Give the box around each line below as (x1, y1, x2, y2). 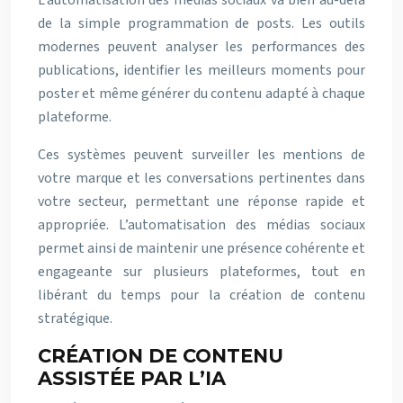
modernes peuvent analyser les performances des (38, 37, 365, 57)
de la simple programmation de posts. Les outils (38, 13, 365, 33)
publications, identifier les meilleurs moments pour (38, 60, 365, 80)
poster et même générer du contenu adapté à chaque (38, 84, 365, 103)
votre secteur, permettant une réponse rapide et (38, 192, 365, 211)
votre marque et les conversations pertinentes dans (38, 168, 365, 188)
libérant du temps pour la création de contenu (38, 285, 365, 305)
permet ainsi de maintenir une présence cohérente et (38, 238, 365, 258)
